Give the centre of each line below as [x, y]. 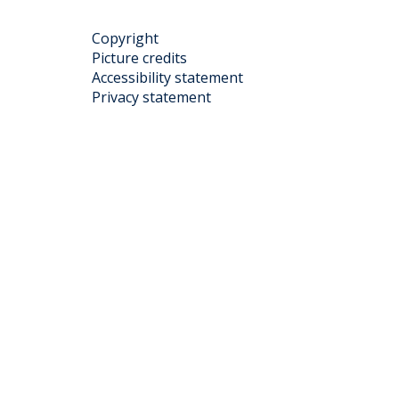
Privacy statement [151, 97]
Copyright [125, 38]
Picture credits [139, 58]
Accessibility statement [167, 77]
